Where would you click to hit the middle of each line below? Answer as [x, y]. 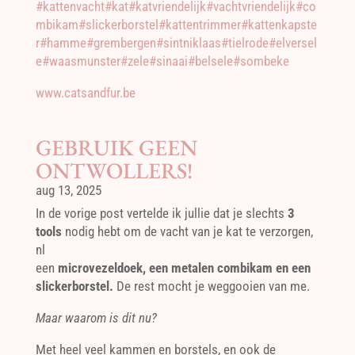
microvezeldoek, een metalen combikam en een [184, 268]
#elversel [292, 43]
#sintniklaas [188, 43]
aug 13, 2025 [68, 190]
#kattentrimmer [199, 25]
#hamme [63, 43]
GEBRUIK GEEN [116, 147]
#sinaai [168, 61]
